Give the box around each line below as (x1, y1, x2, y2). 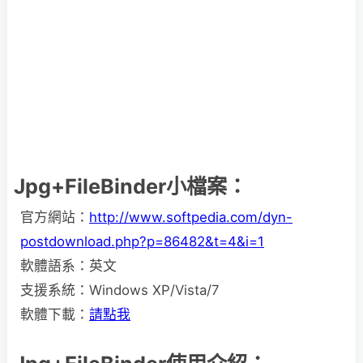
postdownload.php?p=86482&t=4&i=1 (20, 233, 264, 250)
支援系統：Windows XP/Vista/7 (20, 282, 220, 298)
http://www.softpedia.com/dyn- (89, 209, 293, 225)
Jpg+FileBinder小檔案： (14, 174, 247, 199)
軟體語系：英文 (20, 258, 117, 274)
